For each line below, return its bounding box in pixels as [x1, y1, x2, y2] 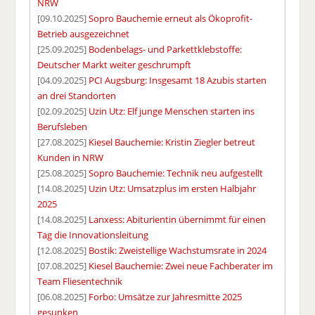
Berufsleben [37, 120, 88, 133]
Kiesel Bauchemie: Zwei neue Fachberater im [89, 259, 274, 272]
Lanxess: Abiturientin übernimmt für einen [89, 212, 266, 226]
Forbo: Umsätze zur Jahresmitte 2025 [89, 290, 243, 303]
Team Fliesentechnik [37, 274, 123, 288]
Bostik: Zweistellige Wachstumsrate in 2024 [89, 243, 267, 257]
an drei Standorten [37, 89, 117, 102]
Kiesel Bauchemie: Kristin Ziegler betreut [89, 135, 256, 148]
